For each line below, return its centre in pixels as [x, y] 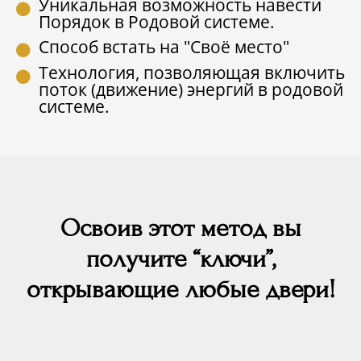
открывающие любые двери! [180, 289]
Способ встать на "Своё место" [164, 47]
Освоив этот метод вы [180, 228]
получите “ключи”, [180, 258]
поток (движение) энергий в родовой [191, 89]
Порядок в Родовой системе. [156, 21]
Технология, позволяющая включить [191, 72]
